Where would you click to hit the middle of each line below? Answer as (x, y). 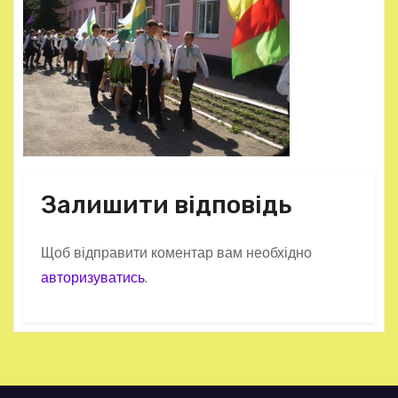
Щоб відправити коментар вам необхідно (176, 253)
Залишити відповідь (166, 205)
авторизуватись (93, 278)
